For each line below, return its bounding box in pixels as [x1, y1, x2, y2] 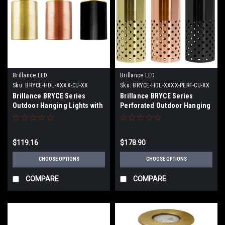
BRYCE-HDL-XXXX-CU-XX [25, 81, 88, 89]
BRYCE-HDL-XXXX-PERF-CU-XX [133, 81, 210, 89]
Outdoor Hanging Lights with [13, 101, 103, 109]
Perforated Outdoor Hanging [120, 101, 211, 109]
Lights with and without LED [120, 110, 205, 119]
